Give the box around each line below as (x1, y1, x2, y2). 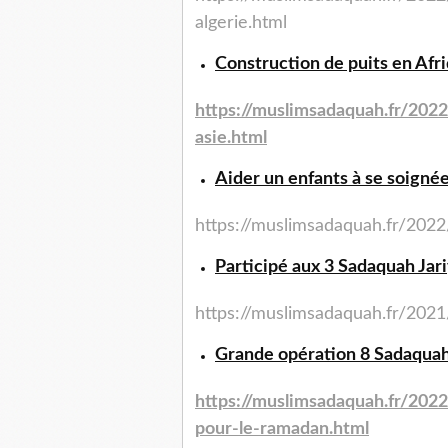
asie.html (195, 129, 267, 148)
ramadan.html (260, 420, 369, 439)
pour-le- (195, 420, 260, 439)
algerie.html (195, 14, 287, 33)
